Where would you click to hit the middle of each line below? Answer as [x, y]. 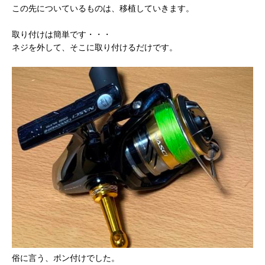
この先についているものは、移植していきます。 [103, 8]
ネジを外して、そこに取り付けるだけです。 [95, 47]
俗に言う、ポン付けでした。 [67, 258]
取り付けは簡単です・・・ [62, 34]
